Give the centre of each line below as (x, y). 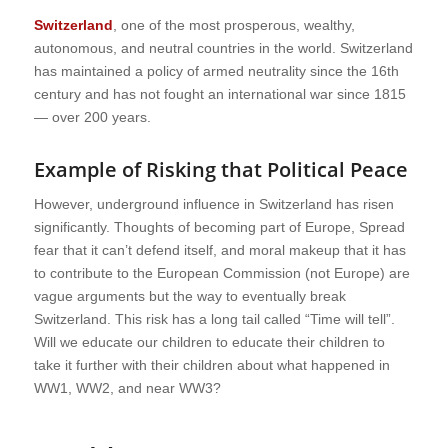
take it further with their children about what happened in (211, 364)
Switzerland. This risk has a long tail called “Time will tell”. (214, 318)
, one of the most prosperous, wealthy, (233, 24)
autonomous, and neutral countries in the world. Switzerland (223, 47)
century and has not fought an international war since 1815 (219, 93)
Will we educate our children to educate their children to (209, 341)
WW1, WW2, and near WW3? (127, 387)
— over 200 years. (92, 116)
